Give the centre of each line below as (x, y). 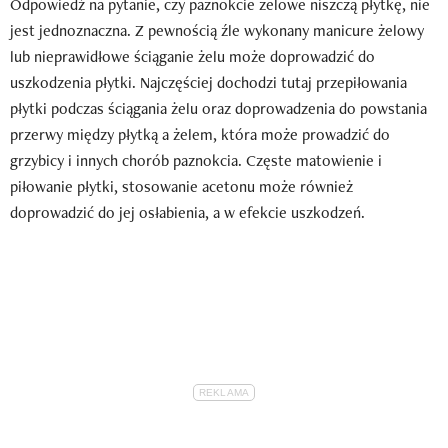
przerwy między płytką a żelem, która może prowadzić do (200, 134)
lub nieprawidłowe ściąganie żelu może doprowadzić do (192, 56)
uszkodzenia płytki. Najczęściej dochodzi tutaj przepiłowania (208, 82)
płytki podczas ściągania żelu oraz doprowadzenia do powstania (218, 108)
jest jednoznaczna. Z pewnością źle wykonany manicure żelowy (217, 30)
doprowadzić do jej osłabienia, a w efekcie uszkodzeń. (187, 212)
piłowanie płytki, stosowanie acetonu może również (181, 186)
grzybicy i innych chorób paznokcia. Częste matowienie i (196, 160)
